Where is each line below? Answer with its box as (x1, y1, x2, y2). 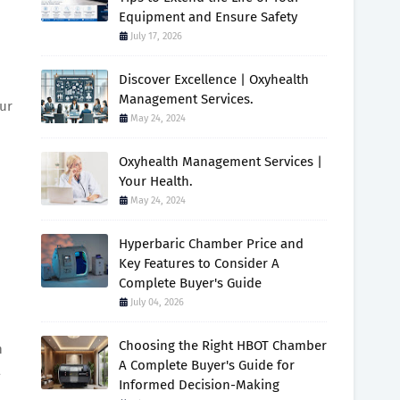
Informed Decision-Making (119, 377, 279, 393)
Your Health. (119, 173, 193, 189)
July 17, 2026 (130, 30, 182, 42)
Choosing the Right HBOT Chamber (119, 337, 327, 354)
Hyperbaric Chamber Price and (119, 236, 304, 252)
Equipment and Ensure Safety (119, 9, 297, 25)
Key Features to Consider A (119, 255, 279, 271)
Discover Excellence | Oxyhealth (119, 71, 309, 87)
